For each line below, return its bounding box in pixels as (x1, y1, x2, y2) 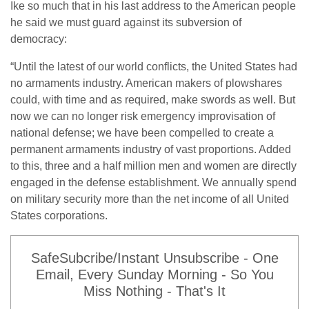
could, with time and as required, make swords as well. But (10, 94, 295, 106)
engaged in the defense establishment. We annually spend (10, 177, 297, 188)
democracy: (10, 33, 67, 45)
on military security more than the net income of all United (10, 193, 289, 205)
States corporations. (10, 210, 108, 221)
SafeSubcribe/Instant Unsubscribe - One (30, 250, 279, 266)
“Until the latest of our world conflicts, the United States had (10, 61, 297, 72)
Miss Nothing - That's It (83, 283, 226, 299)
